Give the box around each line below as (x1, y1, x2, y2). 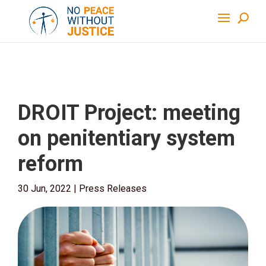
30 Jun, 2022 (18, 183, 71, 194)
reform (18, 151, 83, 176)
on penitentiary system (18, 126, 235, 151)
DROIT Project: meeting (18, 100, 240, 125)
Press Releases (79, 183, 147, 194)
